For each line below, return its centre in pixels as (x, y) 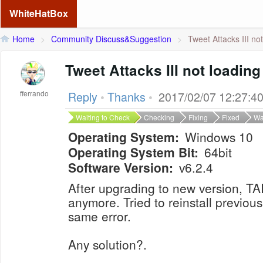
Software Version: (121, 167)
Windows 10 (219, 137)
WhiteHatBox (39, 13)
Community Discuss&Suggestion (111, 39)
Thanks (127, 97)
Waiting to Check (103, 117)
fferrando (35, 93)
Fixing (198, 117)
